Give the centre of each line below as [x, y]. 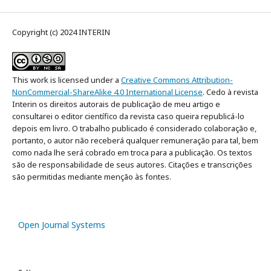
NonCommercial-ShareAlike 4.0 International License [107, 92]
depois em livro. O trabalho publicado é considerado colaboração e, [134, 129]
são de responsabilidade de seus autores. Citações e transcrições [132, 165]
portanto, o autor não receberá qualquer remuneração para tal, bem [135, 141]
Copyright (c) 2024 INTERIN [61, 32]
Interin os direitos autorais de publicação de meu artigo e [116, 104]
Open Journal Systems [62, 225]
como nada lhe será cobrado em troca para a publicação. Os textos [132, 153]
